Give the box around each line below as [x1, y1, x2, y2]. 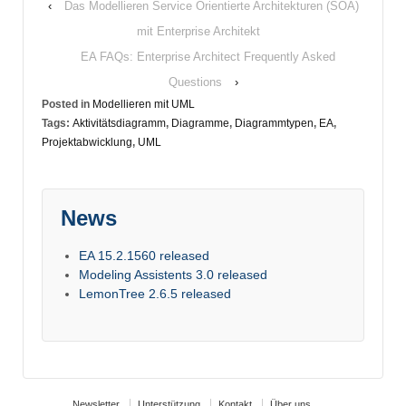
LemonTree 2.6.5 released [79, 286, 231, 302]
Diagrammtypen [235, 117, 314, 130]
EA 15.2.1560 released [79, 248, 209, 264]
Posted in [42, 98, 92, 111]
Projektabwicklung [42, 136, 132, 150]
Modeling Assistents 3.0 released [79, 267, 267, 283]
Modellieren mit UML [92, 98, 195, 111]
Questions [168, 75, 222, 90]
